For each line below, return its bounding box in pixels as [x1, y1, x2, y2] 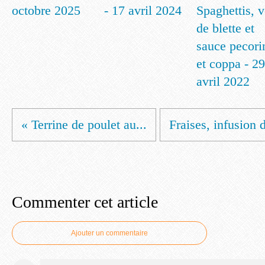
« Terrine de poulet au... [21, 117, 147, 132]
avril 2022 [196, 74, 250, 89]
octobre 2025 [12, 3, 80, 18]
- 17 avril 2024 [104, 3, 182, 18]
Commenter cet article [12, 193, 158, 211]
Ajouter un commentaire [71, 229, 148, 237]
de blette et [196, 21, 254, 35]
